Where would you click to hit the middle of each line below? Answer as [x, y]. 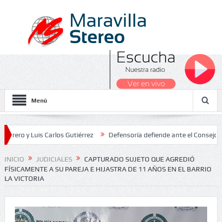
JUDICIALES [54, 159]
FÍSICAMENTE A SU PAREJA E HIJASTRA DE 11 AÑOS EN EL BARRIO [108, 169]
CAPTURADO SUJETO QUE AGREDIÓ [139, 159]
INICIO [14, 159]
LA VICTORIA [24, 179]
